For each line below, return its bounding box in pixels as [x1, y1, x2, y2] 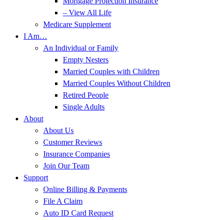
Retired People [63, 91, 109, 99]
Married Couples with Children [63, 67, 160, 76]
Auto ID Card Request [43, 209, 113, 217]
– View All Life [63, 8, 111, 17]
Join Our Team [43, 162, 89, 170]
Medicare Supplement [43, 20, 111, 28]
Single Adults [63, 103, 105, 111]
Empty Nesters [63, 55, 109, 64]
